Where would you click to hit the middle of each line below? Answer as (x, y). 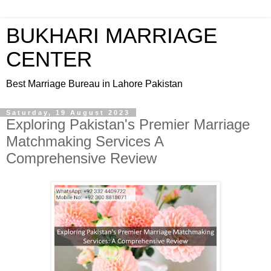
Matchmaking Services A (85, 141)
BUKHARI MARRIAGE (112, 36)
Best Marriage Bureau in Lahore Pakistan (94, 84)
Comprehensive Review (81, 158)
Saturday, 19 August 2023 (68, 113)
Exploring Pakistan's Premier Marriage (128, 124)
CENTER (49, 59)
